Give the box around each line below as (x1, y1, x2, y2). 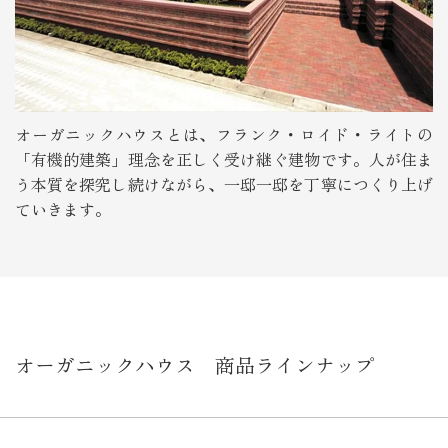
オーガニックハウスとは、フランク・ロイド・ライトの (15, 121, 433, 146)
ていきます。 (15, 196, 111, 221)
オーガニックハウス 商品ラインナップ (15, 350, 375, 380)
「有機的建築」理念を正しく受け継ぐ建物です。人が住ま (15, 146, 433, 171)
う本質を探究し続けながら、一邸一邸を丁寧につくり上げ (15, 171, 433, 196)
